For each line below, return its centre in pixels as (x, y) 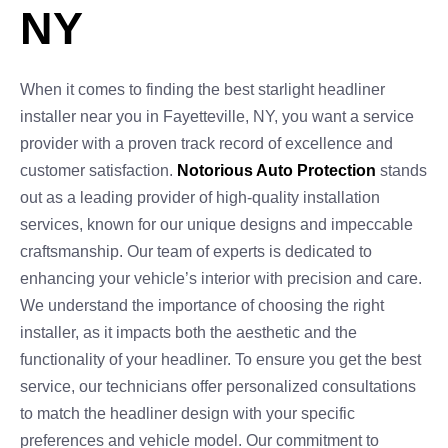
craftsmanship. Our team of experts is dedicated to (196, 251)
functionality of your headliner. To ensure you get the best (220, 359)
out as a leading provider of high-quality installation (200, 197)
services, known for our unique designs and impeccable (216, 224)
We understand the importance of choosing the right (202, 305)
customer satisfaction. (98, 170)
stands (401, 170)
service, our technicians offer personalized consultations (218, 386)
